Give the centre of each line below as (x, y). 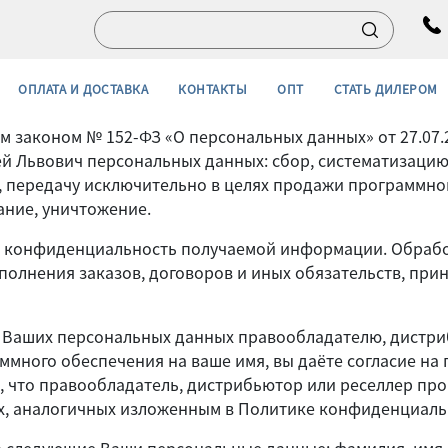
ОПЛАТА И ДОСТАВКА (83, 88)
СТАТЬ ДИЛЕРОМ (385, 88)
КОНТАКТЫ (213, 88)
